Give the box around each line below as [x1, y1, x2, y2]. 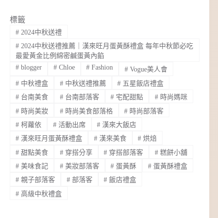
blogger [18, 64, 42, 72]
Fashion [90, 64, 113, 72]
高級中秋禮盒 [18, 190, 62, 198]
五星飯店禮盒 [121, 79, 164, 87]
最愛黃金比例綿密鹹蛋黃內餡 [15, 52, 104, 60]
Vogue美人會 [128, 66, 168, 73]
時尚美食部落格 [63, 107, 113, 115]
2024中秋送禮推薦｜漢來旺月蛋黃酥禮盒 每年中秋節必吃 [18, 42, 193, 50]
